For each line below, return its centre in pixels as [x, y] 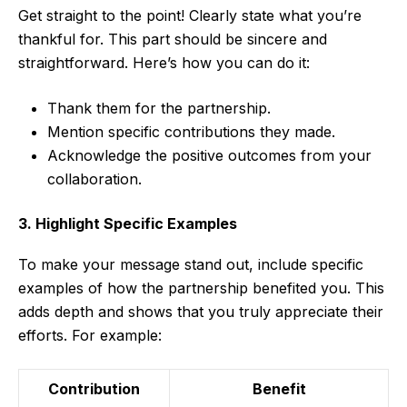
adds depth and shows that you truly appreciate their [201, 312]
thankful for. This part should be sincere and [173, 40]
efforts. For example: [90, 336]
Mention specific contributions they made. [191, 132]
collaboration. [94, 179]
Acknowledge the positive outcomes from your [209, 156]
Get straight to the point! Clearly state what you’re [190, 16]
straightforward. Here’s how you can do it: [164, 63]
